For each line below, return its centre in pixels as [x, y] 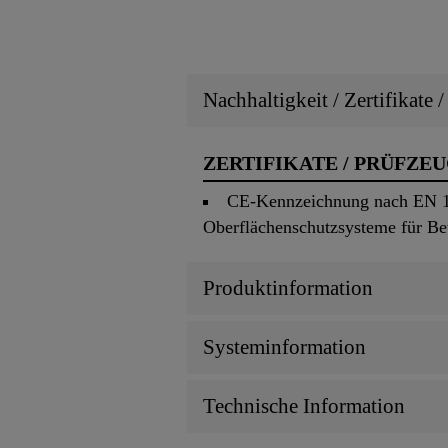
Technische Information [304, 406]
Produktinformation [288, 288]
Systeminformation [284, 347]
